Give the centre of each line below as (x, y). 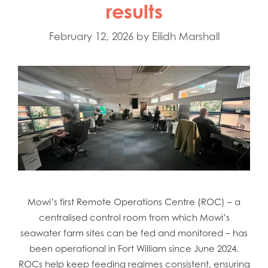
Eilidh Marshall (185, 36)
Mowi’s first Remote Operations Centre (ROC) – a (134, 202)
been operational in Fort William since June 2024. (134, 249)
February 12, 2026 (91, 36)
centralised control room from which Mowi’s (134, 218)
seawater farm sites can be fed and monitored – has (134, 233)
